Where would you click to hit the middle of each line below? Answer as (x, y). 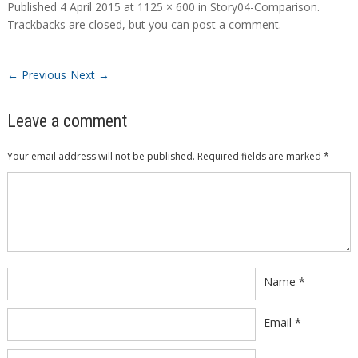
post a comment (235, 25)
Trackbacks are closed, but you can (99, 25)
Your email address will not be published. (101, 157)
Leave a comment (67, 121)
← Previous (36, 75)
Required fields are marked (260, 157)
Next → (89, 75)
